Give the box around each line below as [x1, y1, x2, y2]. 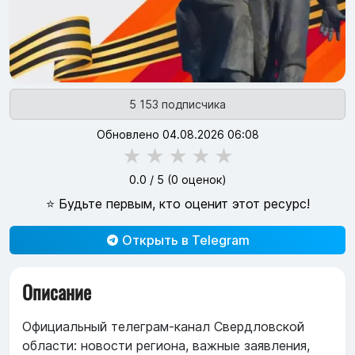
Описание [22, 277, 91, 307]
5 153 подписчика [129, 97, 226, 112]
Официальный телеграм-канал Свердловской [22, 319, 304, 335]
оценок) [177, 173, 227, 187]
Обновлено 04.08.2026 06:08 [96, 128, 259, 142]
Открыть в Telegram [118, 232, 250, 249]
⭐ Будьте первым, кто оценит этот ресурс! [45, 196, 310, 212]
